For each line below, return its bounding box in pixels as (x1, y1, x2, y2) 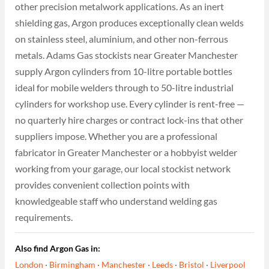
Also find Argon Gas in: (15, 243, 101, 253)
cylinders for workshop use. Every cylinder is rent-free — (15, 97, 245, 109)
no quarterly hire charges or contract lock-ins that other (15, 113, 244, 125)
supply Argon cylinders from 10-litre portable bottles (15, 65, 233, 77)
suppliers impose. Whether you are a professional (15, 130, 218, 142)
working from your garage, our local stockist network (15, 162, 231, 174)
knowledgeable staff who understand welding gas (15, 195, 218, 207)
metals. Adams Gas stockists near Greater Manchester (15, 49, 238, 61)
